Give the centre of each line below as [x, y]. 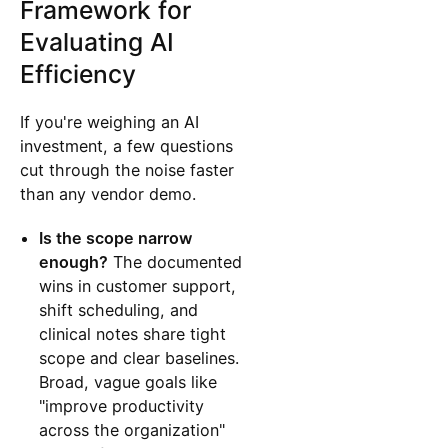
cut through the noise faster [126, 170]
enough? [74, 262]
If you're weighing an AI [109, 122]
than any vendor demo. [107, 194]
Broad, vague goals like [128, 382]
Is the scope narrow [116, 238]
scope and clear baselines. [139, 358]
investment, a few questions [126, 146]
